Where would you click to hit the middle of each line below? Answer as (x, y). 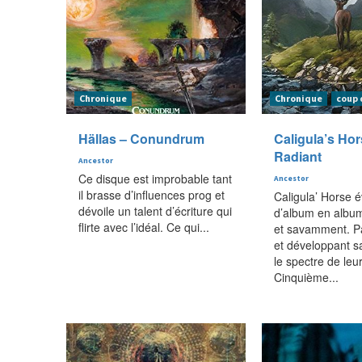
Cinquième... (306, 277)
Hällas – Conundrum (141, 138)
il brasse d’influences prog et (152, 194)
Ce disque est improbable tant (155, 178)
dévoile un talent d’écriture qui (155, 210)
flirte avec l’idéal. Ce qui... (144, 227)
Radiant (297, 156)
